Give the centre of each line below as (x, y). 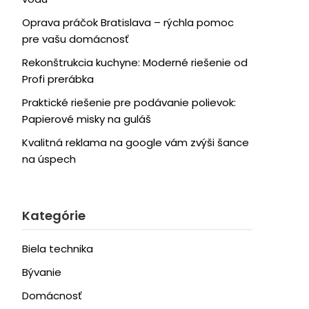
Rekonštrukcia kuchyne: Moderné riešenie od (134, 62)
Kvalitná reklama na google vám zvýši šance (135, 142)
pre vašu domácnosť (75, 39)
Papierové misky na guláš (86, 119)
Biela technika (57, 249)
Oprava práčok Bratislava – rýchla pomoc (128, 22)
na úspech (49, 159)
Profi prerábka (58, 79)
